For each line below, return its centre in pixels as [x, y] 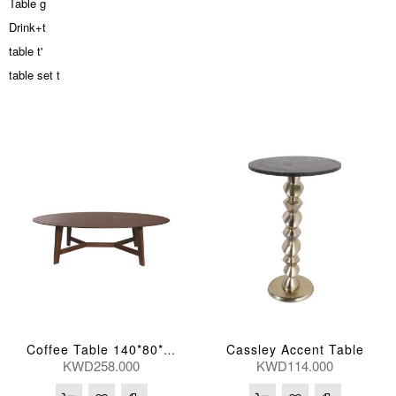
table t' [26, 51]
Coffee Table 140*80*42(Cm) [169, 349]
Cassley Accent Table [295, 349]
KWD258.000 [101, 365]
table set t [34, 75]
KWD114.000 [295, 365]
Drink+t [27, 27]
